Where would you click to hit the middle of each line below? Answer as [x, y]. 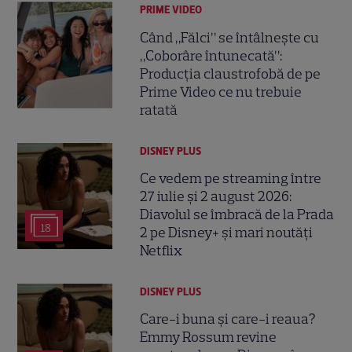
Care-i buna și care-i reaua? [228, 319]
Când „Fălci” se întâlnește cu [230, 37]
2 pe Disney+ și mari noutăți [227, 232]
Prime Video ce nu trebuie [221, 92]
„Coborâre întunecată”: [211, 55]
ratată [159, 110]
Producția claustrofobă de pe [231, 73]
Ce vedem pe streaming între [231, 178]
